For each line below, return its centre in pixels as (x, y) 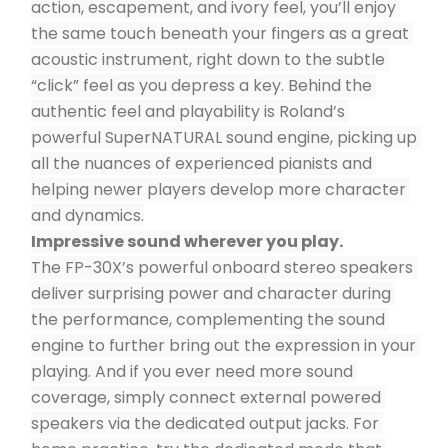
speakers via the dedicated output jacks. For (205, 423)
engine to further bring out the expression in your (223, 345)
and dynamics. (87, 215)
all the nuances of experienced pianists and (201, 163)
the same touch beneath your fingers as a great (220, 33)
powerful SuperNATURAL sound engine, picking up (224, 137)
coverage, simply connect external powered (206, 397)
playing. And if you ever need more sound (192, 371)
